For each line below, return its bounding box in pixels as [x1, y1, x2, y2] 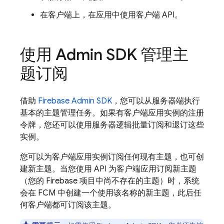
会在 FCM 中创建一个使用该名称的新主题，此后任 [20, 188, 201, 198]
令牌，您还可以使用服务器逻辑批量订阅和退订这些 [20, 120, 204, 130]
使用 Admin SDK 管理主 [20, 44, 188, 64]
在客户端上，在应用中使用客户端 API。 [40, 10, 182, 20]
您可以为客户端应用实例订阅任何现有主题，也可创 [20, 152, 204, 162]
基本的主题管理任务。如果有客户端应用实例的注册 [20, 108, 204, 118]
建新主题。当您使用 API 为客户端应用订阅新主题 [20, 164, 196, 174]
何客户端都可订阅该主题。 [20, 200, 116, 210]
